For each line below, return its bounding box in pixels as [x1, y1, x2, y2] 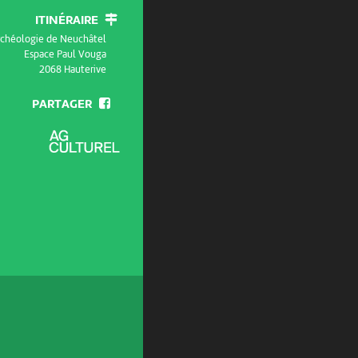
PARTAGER [31, 98, 92, 112]
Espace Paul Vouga [24, 50, 107, 61]
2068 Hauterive [39, 65, 107, 76]
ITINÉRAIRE [34, 14, 98, 28]
